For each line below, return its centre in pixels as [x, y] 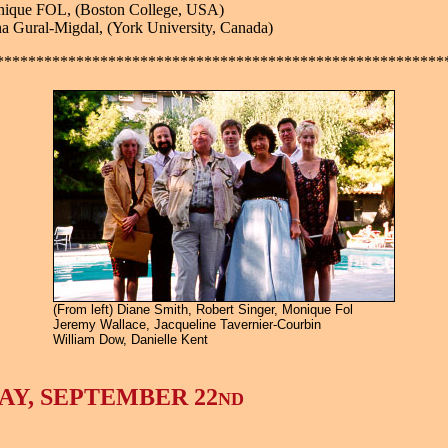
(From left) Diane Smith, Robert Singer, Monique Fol [203, 309]
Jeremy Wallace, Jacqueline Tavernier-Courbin [187, 324]
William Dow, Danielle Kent [130, 339]
